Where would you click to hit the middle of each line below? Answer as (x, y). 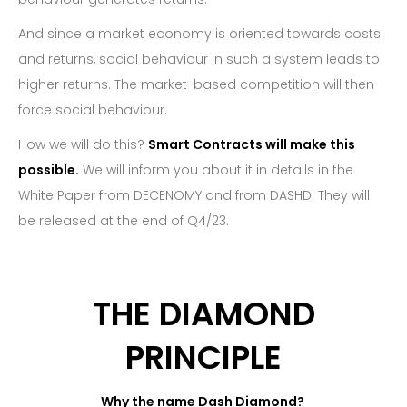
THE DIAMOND (203, 314)
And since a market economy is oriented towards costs (199, 34)
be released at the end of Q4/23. (124, 221)
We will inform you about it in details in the (216, 170)
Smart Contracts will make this (252, 144)
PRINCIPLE (203, 357)
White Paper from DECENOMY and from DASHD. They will (194, 195)
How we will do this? (83, 144)
